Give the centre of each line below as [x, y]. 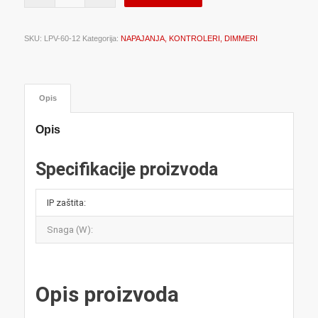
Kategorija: [101, 38]
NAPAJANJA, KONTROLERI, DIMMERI [189, 38]
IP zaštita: [66, 202]
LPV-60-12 [62, 38]
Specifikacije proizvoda [126, 169]
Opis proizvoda [107, 294]
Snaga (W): [70, 229]
